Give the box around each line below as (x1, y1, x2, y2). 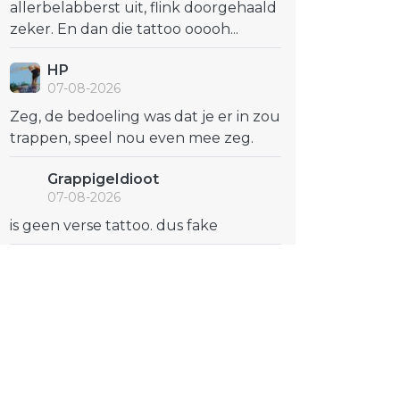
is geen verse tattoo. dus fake (10, 217, 218, 234)
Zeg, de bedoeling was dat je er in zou (10, 108, 280, 125)
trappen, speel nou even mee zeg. (10, 129, 254, 146)
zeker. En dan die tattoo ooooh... (10, 21, 238, 37)
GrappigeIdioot (47, 171, 159, 187)
